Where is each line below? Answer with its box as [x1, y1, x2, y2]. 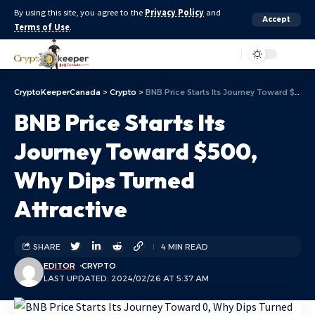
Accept [262, 15, 290, 24]
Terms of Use [14, 22, 70, 32]
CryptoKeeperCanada [14, 87, 101, 97]
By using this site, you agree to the [14, 7, 145, 18]
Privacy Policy [145, 7, 204, 18]
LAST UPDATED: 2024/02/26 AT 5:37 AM [44, 274, 209, 283]
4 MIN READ [161, 241, 208, 252]
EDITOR [44, 261, 75, 271]
